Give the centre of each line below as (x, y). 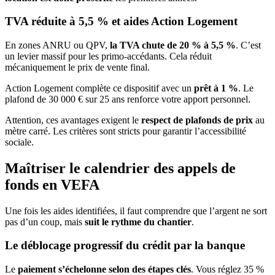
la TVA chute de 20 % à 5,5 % (173, 45)
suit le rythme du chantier (138, 222)
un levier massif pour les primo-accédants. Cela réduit (108, 56)
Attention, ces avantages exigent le (73, 120)
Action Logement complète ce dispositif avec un (99, 88)
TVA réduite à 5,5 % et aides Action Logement (121, 21)
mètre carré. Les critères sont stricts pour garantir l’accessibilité (126, 131)
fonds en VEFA (52, 184)
